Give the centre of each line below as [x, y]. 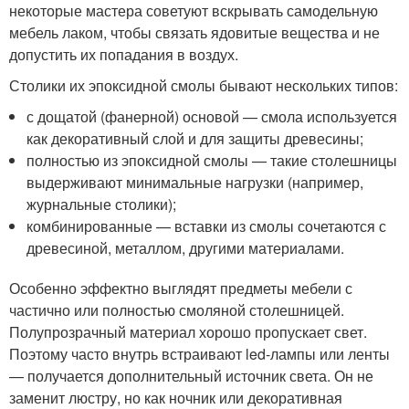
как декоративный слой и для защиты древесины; [195, 139]
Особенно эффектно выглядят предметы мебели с [181, 288]
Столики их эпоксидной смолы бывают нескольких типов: [204, 86]
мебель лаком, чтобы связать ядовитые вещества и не [194, 33]
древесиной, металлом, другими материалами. [186, 248]
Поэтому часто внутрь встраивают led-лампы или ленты [199, 354]
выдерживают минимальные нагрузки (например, [195, 183]
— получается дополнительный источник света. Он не [191, 376]
